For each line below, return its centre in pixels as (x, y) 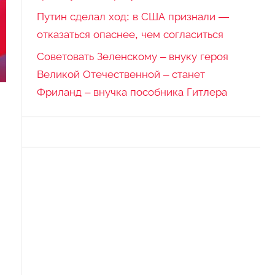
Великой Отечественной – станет (121, 74)
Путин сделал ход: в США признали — (133, 17)
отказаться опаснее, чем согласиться (130, 34)
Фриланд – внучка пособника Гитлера (132, 92)
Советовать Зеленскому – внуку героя (132, 56)
